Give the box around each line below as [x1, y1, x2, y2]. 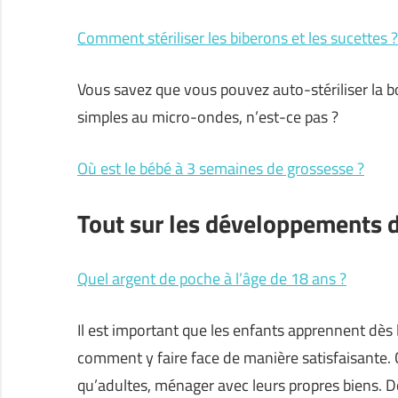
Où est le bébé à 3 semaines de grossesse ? [77, 156, 364, 181]
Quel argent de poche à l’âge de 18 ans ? [77, 267, 346, 291]
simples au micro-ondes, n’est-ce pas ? [77, 105, 338, 130]
